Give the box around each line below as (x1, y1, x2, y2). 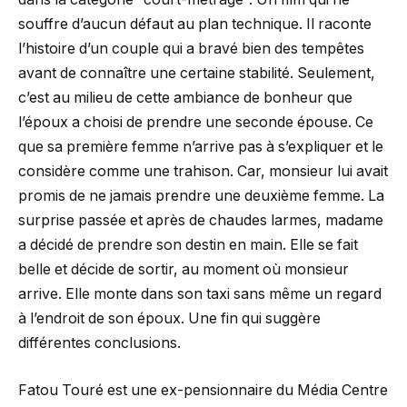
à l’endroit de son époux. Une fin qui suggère (18, 310, 321, 328)
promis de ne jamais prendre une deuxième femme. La (18, 187, 384, 205)
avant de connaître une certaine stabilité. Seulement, (18, 65, 375, 83)
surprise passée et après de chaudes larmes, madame (18, 212, 383, 230)
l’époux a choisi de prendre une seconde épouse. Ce (18, 114, 373, 132)
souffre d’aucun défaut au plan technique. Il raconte (18, 15, 372, 34)
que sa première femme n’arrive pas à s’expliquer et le (18, 138, 383, 156)
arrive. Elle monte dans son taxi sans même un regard (18, 285, 382, 303)
